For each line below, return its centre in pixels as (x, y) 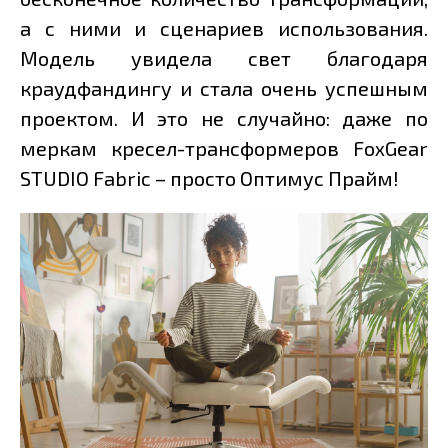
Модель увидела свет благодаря (224, 58)
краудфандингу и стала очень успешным (224, 88)
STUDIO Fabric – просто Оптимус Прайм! (209, 178)
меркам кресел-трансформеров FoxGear (224, 148)
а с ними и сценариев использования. (224, 28)
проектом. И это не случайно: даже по (224, 118)
